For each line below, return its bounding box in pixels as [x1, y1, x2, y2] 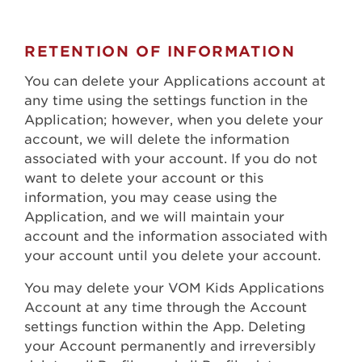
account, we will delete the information [24, 132, 289, 148]
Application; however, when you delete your [24, 112, 323, 128]
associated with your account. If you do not [24, 151, 318, 167]
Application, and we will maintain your [24, 209, 284, 225]
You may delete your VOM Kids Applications [24, 280, 324, 297]
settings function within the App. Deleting [24, 319, 305, 335]
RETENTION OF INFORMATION [24, 43, 296, 61]
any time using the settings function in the [24, 93, 308, 109]
